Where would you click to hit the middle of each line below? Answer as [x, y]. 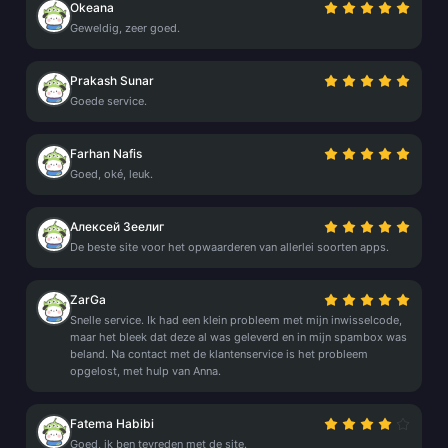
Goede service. [108, 101]
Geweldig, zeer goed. [125, 28]
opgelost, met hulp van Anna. [145, 371]
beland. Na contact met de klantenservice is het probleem [219, 354]
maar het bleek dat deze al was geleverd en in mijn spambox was [238, 337]
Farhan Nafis [106, 153]
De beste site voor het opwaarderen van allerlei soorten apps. [229, 247]
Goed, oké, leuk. [111, 174]
